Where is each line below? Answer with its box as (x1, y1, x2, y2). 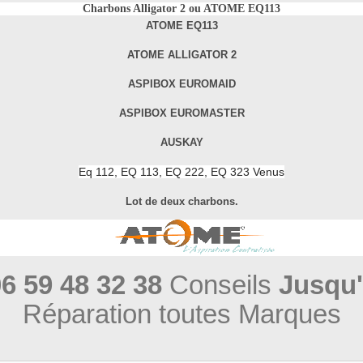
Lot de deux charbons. (125, 195, 238, 208)
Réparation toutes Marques (22, 299, 341, 330)
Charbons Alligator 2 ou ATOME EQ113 (83, 2, 280, 15)
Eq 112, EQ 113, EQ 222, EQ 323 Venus (79, 165, 284, 179)
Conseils (161, 270, 279, 301)
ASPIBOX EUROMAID (127, 78, 236, 91)
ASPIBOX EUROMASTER (118, 107, 245, 120)
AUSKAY (160, 136, 203, 149)
